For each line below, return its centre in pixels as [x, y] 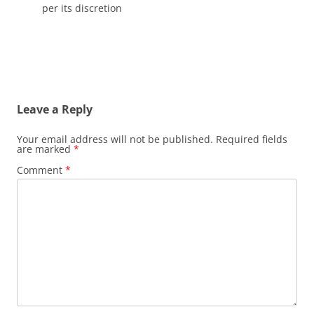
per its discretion [82, 8]
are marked [45, 149]
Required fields [252, 139]
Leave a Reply [55, 109]
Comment [41, 170]
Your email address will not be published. [115, 139]
